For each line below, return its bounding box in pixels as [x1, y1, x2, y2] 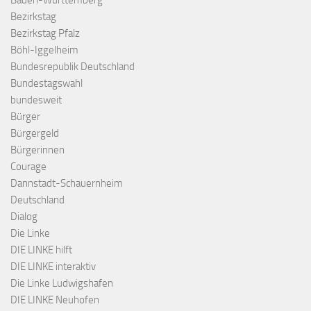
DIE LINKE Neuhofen [10, 294, 99, 307]
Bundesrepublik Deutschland [10, 60, 135, 74]
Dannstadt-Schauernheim [10, 177, 123, 190]
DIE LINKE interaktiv [10, 260, 96, 274]
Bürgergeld [10, 127, 59, 140]
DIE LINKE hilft [10, 244, 72, 257]
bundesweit [10, 94, 62, 107]
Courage [10, 160, 47, 174]
